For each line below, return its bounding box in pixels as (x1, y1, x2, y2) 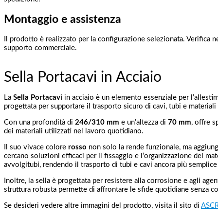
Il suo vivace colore (4, 144, 68, 151)
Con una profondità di (4, 119, 75, 127)
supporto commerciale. (4, 44, 77, 52)
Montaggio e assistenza (4, 14, 121, 25)
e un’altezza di (119, 119, 168, 127)
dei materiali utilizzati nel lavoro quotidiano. (4, 127, 144, 135)
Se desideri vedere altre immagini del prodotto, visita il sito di (4, 202, 201, 210)
